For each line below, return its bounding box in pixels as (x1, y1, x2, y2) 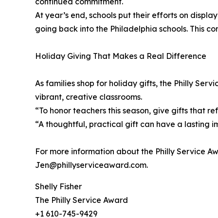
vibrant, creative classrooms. (35, 92, 142, 102)
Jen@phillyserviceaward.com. (35, 160, 148, 170)
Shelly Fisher (35, 182, 82, 192)
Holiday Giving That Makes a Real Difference (35, 51, 206, 61)
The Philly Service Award (35, 195, 128, 205)
